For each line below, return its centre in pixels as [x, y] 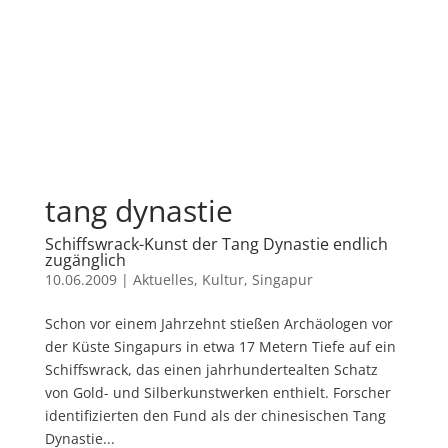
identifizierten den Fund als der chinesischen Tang [215, 415]
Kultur [222, 279]
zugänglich [85, 259]
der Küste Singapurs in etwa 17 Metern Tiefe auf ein [220, 346]
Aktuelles [163, 279]
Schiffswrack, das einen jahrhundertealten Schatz [211, 369]
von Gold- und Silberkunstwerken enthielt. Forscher [217, 392]
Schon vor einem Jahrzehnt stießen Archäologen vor [218, 323]
